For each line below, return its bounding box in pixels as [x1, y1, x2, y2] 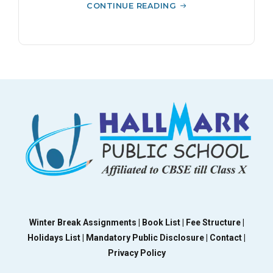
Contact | [210, 232, 246, 243]
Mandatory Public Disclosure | [86, 232, 210, 243]
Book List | [141, 217, 186, 227]
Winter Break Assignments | [29, 217, 142, 227]
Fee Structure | [185, 217, 244, 227]
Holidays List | [27, 232, 86, 243]
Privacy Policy [107, 247, 166, 258]
